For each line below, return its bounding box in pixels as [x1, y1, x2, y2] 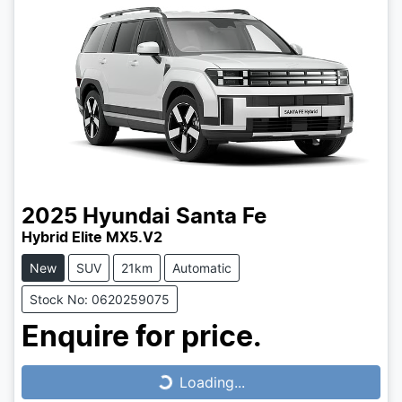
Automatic [172, 260, 232, 276]
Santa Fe [176, 206, 267, 229]
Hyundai [83, 206, 170, 229]
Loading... [179, 373, 245, 392]
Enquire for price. [22, 323, 262, 353]
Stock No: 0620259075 [30, 292, 170, 308]
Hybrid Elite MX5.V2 [22, 231, 162, 246]
